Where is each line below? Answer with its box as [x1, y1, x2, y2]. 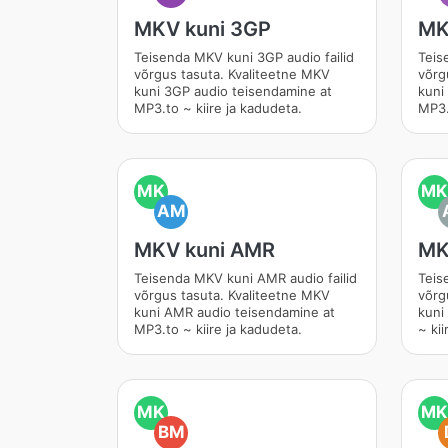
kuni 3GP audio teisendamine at [134, 83, 332, 99]
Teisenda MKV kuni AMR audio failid [134, 270, 357, 286]
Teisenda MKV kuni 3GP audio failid [134, 49, 354, 65]
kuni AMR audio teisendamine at [134, 304, 335, 320]
